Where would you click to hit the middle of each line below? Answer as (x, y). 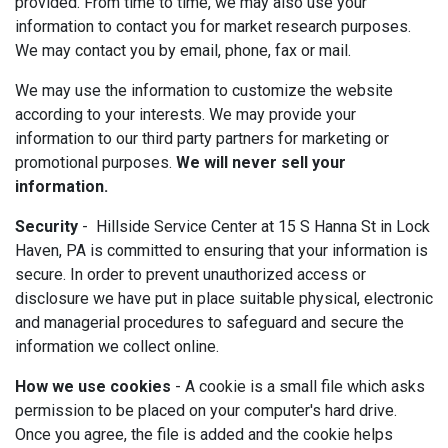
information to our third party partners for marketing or (202, 138)
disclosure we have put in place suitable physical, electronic (224, 298)
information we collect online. (117, 346)
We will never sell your (261, 162)
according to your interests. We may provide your (185, 114)
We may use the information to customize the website (204, 90)
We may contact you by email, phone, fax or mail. (183, 50)
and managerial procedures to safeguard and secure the (209, 322)
